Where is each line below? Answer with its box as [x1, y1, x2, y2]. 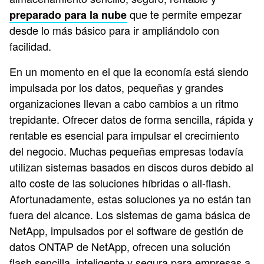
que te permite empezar [127, 6, 242, 22]
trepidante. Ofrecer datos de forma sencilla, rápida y [9, 111, 253, 127]
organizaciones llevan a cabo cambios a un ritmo [9, 95, 239, 111]
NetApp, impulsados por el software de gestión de [9, 223, 243, 238]
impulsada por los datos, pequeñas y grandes [9, 80, 223, 95]
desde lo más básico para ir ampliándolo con [9, 22, 219, 38]
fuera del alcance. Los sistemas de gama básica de [9, 207, 250, 222]
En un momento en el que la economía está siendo [9, 64, 249, 79]
